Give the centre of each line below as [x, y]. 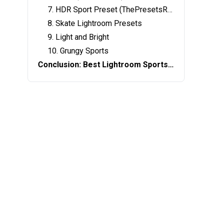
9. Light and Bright [78, 37]
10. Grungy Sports [78, 51]
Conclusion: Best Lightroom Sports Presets [171, 65]
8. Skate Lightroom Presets [95, 23]
